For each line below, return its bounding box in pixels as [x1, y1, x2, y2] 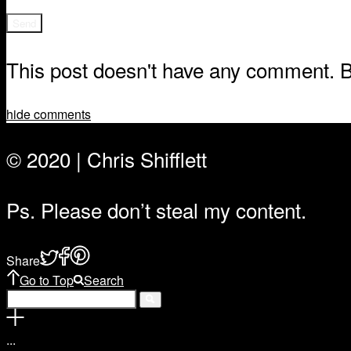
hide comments [6, 105, 91, 124]
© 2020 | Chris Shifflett [6, 144, 207, 174]
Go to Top [20, 271, 74, 290]
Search [84, 271, 124, 290]
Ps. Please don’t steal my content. [6, 195, 306, 225]
